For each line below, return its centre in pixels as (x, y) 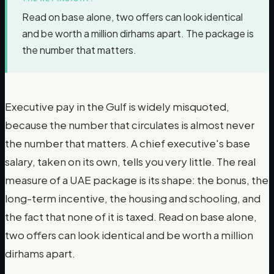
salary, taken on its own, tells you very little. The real (130, 161)
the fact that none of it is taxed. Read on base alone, (131, 216)
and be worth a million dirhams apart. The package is (138, 33)
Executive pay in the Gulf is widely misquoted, (117, 106)
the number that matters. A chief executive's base (128, 143)
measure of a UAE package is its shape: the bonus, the (137, 180)
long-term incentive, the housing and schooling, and (133, 198)
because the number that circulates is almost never (130, 124)
